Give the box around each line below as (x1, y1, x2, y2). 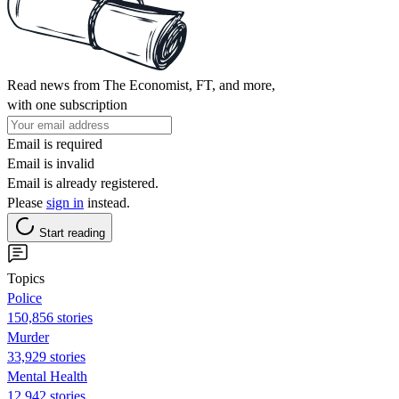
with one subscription (7, 96, 127, 112)
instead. (84, 194, 130, 210)
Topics (7, 270, 45, 286)
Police (7, 289, 42, 305)
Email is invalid (7, 155, 94, 171)
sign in (46, 194, 84, 210)
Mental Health (7, 368, 87, 384)
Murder (7, 329, 49, 345)
